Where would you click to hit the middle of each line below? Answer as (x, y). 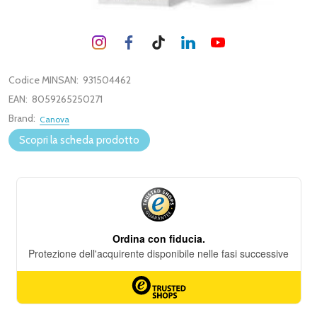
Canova (54, 119)
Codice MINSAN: (44, 80)
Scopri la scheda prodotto (79, 140)
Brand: (22, 118)
